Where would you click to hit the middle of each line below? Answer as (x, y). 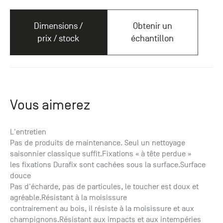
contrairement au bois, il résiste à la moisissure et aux (102, 209)
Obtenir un (152, 26)
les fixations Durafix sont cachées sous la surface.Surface (108, 165)
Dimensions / (58, 26)
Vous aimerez (50, 105)
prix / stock (58, 39)
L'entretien (28, 132)
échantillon (153, 39)
